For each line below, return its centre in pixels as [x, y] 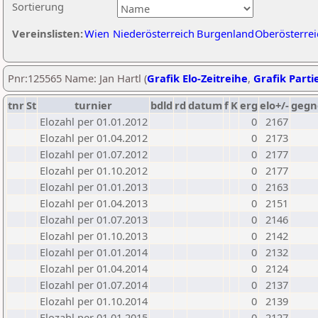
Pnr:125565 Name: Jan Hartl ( [77, 78]
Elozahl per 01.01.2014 [94, 252]
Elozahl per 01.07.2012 [94, 154]
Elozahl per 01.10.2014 [94, 301]
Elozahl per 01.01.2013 [94, 187]
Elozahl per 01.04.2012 [94, 138]
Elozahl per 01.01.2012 [94, 121]
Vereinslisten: [48, 33]
